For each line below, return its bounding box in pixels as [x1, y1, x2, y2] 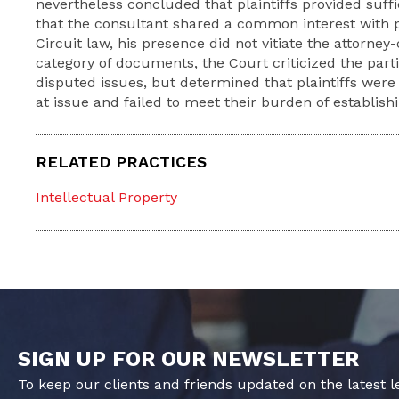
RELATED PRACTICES [36, 152, 207, 171]
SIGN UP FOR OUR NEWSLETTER [18, 346, 359, 371]
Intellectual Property [36, 189, 177, 206]
